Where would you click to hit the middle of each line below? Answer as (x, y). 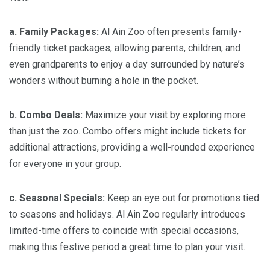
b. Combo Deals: (46, 115)
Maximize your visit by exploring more (164, 115)
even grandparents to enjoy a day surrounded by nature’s (127, 64)
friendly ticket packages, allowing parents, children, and (125, 48)
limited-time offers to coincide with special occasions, (124, 230)
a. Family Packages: (54, 31)
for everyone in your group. (65, 163)
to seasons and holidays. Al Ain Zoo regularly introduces (127, 214)
